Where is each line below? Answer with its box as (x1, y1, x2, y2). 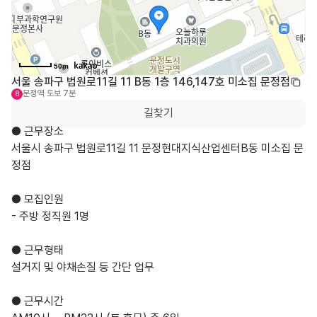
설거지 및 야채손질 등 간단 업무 (11, 260, 154, 275)
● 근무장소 (11, 125, 64, 139)
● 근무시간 (11, 294, 64, 309)
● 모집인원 (11, 192, 64, 207)
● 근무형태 (11, 243, 64, 258)
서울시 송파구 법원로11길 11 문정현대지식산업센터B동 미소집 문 (11, 142, 304, 156)
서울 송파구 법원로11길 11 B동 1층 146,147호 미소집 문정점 (11, 74, 290, 88)
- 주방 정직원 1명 (11, 209, 89, 224)
